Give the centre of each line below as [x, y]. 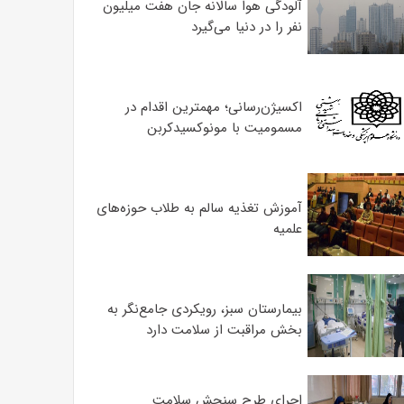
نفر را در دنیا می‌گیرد [246, 27]
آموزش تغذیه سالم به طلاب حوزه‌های [199, 208]
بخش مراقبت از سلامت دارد [224, 330]
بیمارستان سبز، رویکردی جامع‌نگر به [204, 309]
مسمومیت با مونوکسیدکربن [224, 128]
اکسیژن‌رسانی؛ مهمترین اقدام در [213, 107]
